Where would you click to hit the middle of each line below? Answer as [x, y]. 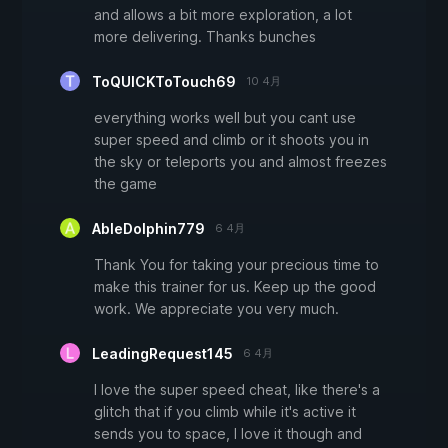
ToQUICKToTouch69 [164, 82]
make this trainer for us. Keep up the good [235, 287]
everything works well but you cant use [225, 118]
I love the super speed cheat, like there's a [237, 390]
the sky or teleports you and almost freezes [240, 162]
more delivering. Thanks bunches [205, 37]
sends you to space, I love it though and [228, 434]
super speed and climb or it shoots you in [231, 140]
